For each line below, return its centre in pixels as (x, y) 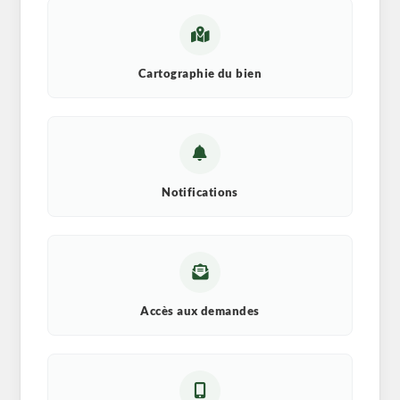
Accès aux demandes (200, 311)
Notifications (200, 192)
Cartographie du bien (200, 74)
